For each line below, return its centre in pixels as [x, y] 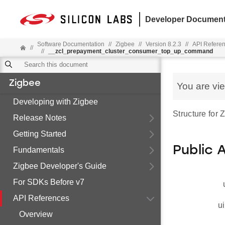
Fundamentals [39, 150]
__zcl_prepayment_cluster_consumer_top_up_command [131, 51]
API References [41, 198]
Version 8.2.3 [164, 44]
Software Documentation [71, 44]
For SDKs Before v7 [49, 182]
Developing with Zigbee [55, 102]
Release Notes [40, 118]
